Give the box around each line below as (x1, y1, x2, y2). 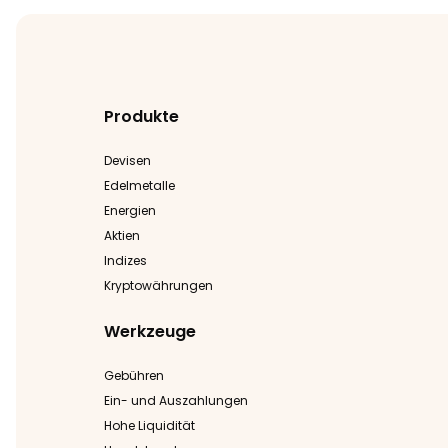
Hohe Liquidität (104, 416, 195, 434)
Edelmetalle (104, 176, 175, 194)
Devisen (104, 151, 151, 169)
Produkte (104, 104, 179, 128)
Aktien (104, 226, 140, 244)
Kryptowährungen (104, 276, 213, 294)
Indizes (104, 251, 147, 269)
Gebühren (104, 366, 164, 384)
